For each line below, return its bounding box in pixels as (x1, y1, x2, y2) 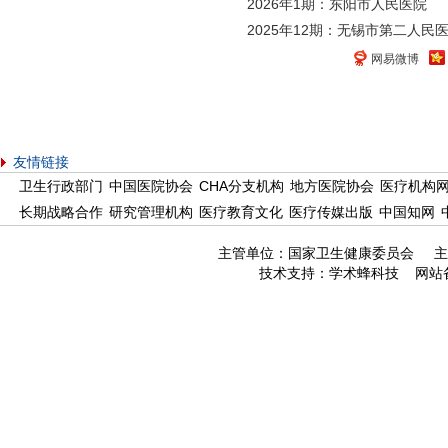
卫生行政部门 (19, 178, 103, 194)
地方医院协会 (290, 178, 374, 194)
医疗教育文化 (199, 204, 283, 220)
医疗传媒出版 (289, 204, 373, 220)
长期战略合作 (19, 204, 103, 220)
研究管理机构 (109, 204, 193, 220)
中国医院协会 (109, 178, 193, 194)
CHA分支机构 (199, 178, 284, 194)
